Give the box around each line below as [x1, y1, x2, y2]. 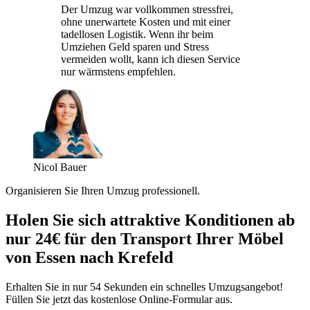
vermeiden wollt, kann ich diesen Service [61, 53, 240, 65]
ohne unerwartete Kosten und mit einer [61, 15, 230, 28]
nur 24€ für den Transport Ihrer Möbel [6, 229, 284, 248]
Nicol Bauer [33, 161, 86, 173]
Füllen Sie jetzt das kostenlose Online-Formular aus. [6, 293, 232, 305]
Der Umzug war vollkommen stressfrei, [61, 3, 233, 15]
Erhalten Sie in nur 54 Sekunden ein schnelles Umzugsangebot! [6, 280, 283, 293]
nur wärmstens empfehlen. [61, 65, 176, 77]
